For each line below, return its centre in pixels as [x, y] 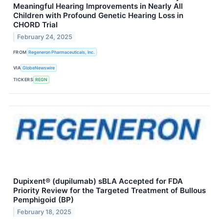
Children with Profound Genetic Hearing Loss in [98, 16]
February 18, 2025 [44, 212]
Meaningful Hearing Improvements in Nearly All [98, 6]
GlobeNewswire [39, 68]
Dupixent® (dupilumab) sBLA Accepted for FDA [98, 181]
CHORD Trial [35, 25]
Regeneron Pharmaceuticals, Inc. [62, 52]
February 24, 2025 [45, 37]
